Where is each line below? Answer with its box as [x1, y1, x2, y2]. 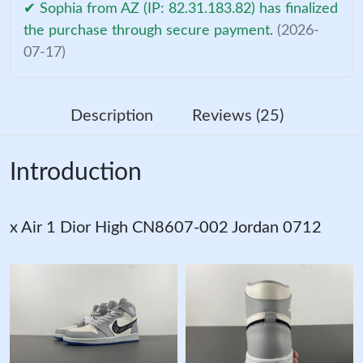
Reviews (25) [191, 107, 284, 124]
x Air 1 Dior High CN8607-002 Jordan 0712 [10, 219, 322, 236]
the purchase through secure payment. [23, 23, 277, 38]
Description [70, 107, 153, 124]
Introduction [10, 160, 142, 185]
